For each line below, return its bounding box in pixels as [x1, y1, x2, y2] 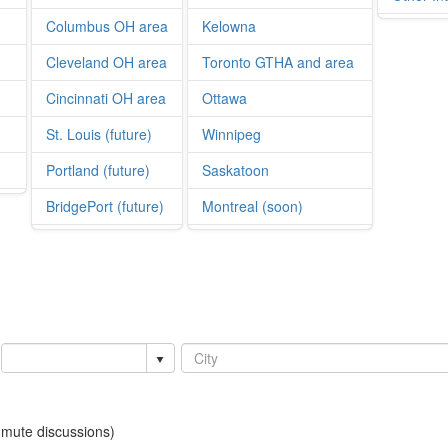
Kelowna [202, 16, 256, 37]
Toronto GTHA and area [202, 52, 354, 73]
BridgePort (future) [46, 196, 164, 217]
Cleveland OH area [46, 52, 167, 73]
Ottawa [202, 88, 247, 109]
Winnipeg [202, 124, 261, 145]
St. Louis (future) [46, 124, 152, 145]
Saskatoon [202, 160, 269, 181]
